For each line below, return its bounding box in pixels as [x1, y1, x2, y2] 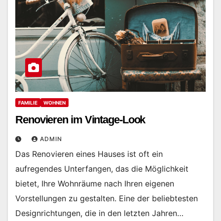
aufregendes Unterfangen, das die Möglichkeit [15, 163, 188, 174]
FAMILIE [18, 99, 37, 106]
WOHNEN [43, 99, 66, 106]
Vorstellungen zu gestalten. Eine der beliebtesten [15, 193, 198, 203]
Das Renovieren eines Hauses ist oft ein [15, 148, 163, 159]
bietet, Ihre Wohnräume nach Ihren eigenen [15, 178, 174, 188]
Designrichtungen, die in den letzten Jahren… [15, 208, 184, 218]
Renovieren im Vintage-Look [15, 113, 146, 126]
